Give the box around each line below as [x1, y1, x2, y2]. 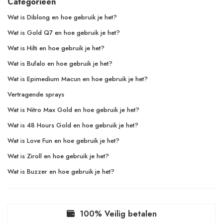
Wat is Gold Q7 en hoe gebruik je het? [7, 28, 120, 38]
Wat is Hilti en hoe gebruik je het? [7, 43, 105, 53]
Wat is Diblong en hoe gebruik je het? [7, 12, 117, 22]
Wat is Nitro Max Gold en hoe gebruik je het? [7, 105, 139, 115]
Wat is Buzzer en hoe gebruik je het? [7, 167, 114, 177]
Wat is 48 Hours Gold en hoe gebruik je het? [7, 120, 138, 130]
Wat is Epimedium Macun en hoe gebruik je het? [7, 74, 148, 84]
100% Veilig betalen [79, 208, 157, 220]
